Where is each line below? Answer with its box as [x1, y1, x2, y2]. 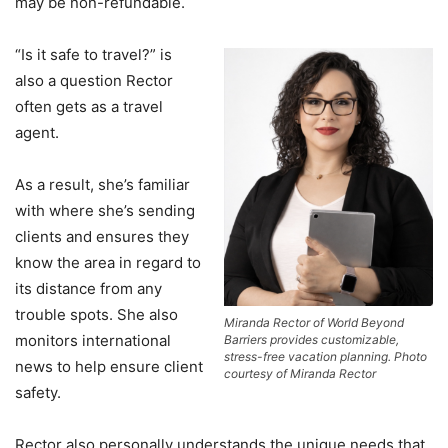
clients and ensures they [15, 227, 189, 247]
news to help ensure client [15, 357, 203, 377]
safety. [15, 383, 61, 403]
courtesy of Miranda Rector [224, 365, 376, 381]
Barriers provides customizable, [224, 331, 399, 347]
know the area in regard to [15, 253, 201, 273]
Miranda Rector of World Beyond [224, 314, 404, 330]
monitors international [15, 331, 171, 351]
